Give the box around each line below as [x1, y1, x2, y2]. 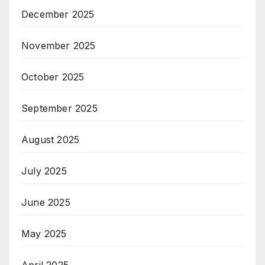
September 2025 [21, 102, 98, 114]
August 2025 [21, 133, 80, 146]
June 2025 [21, 196, 70, 208]
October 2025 [21, 70, 85, 83]
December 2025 [21, 8, 95, 20]
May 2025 [21, 227, 67, 240]
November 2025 [21, 39, 96, 51]
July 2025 [21, 164, 67, 177]
